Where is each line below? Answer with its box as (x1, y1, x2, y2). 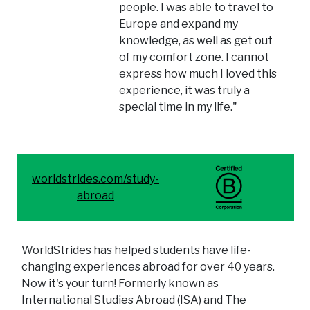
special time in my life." (119, 100, 238, 114)
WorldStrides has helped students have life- (21, 244, 251, 257)
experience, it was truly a (119, 84, 250, 98)
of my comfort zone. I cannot (119, 51, 270, 64)
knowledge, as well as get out (119, 34, 273, 48)
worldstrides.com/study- (32, 172, 159, 186)
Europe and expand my (119, 17, 239, 31)
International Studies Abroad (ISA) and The (21, 293, 246, 307)
